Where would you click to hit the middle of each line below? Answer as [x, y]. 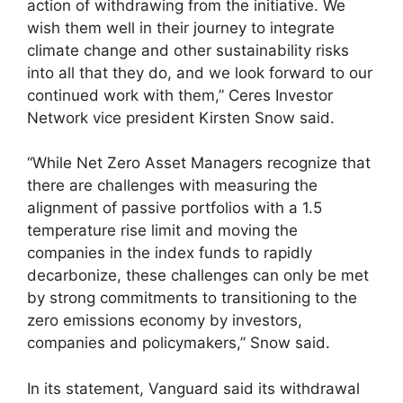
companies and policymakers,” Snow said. [179, 343]
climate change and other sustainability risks [188, 50]
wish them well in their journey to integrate [181, 27]
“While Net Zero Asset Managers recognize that [199, 163]
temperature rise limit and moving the [162, 230]
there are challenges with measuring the [172, 185]
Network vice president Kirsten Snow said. [181, 117]
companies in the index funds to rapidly [170, 253]
